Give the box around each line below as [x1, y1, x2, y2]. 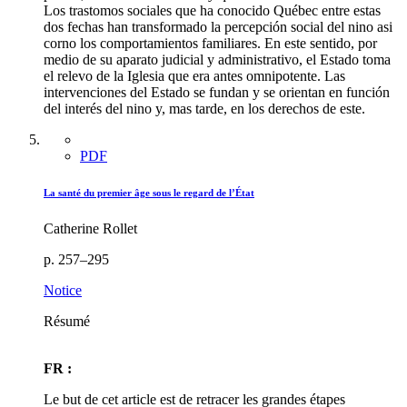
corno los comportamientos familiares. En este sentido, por [44, 35, 377, 51]
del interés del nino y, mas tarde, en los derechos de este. [44, 100, 365, 116]
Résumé [44, 313, 90, 329]
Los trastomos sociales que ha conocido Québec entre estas [44, 2, 381, 18]
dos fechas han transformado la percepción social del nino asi [44, 18, 392, 35]
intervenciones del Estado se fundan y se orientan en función [44, 84, 390, 100]
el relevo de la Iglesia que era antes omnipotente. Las [44, 67, 345, 84]
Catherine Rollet [44, 220, 137, 236]
